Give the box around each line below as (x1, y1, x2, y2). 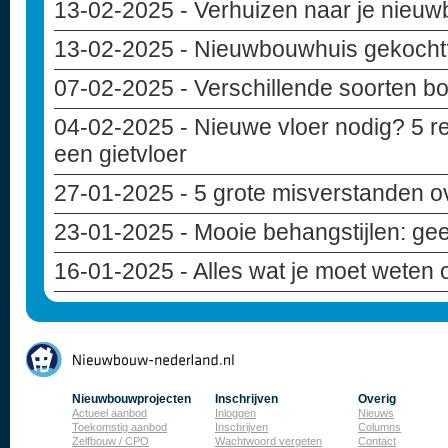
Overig (358, 392, 396, 406)
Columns (358, 421, 401, 433)
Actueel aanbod (72, 407, 147, 419)
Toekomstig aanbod (72, 421, 167, 433)
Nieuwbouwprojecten (72, 392, 191, 406)
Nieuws (358, 407, 394, 419)
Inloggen (215, 407, 256, 419)
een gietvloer (54, 141, 187, 167)
